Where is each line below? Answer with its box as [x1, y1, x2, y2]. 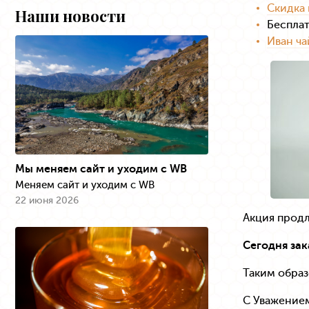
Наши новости [15, 6, 126, 26]
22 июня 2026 [15, 195, 79, 207]
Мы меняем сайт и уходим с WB [15, 162, 187, 176]
